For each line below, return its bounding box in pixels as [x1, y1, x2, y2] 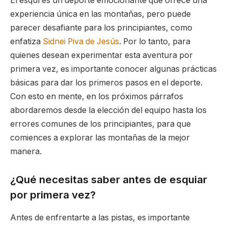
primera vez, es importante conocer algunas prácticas [10, 64, 217, 74]
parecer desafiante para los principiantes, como [10, 22, 192, 33]
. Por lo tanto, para [119, 36, 190, 46]
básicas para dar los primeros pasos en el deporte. [10, 77, 203, 88]
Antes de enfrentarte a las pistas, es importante [10, 212, 190, 222]
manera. [10, 146, 42, 156]
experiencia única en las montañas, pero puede [10, 9, 191, 19]
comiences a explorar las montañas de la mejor [10, 132, 190, 142]
